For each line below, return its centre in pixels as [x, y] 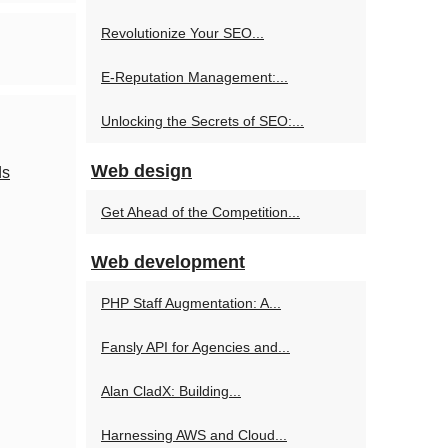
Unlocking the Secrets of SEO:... [202, 121]
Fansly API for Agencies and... [195, 347]
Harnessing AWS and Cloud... [194, 435]
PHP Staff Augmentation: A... [191, 303]
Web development [168, 262]
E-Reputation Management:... [194, 77]
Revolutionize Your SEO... [182, 33]
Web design [141, 171]
